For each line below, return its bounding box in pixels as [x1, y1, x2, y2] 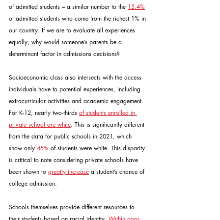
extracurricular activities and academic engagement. [9, 97, 145, 105]
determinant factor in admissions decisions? [9, 50, 120, 58]
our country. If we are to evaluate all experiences [9, 26, 137, 34]
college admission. [9, 179, 57, 188]
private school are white [9, 120, 71, 129]
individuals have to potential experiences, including [9, 85, 142, 93]
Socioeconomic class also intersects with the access [9, 73, 143, 82]
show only [9, 144, 37, 152]
